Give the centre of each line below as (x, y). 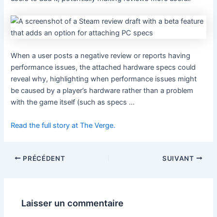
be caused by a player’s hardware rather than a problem (102, 91)
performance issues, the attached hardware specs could (103, 68)
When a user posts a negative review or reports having (101, 56)
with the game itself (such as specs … (73, 102)
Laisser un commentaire (73, 203)
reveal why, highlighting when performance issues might (104, 79)
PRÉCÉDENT (43, 158)
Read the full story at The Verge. (63, 125)
